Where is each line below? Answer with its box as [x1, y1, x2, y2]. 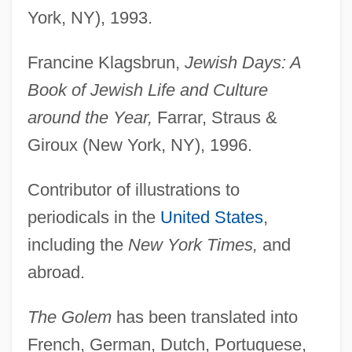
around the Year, [27, 107, 152, 127]
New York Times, [127, 234, 258, 255]
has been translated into [111, 306, 298, 327]
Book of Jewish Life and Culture [27, 79, 268, 100]
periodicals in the [27, 207, 160, 227]
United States [159, 207, 263, 227]
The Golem [27, 306, 112, 327]
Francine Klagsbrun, [27, 52, 185, 72]
